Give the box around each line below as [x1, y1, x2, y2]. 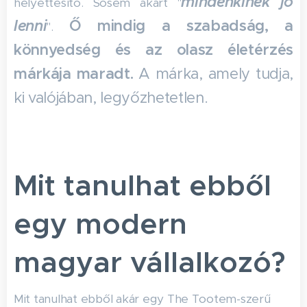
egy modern [14, 206, 187, 242]
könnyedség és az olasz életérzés [14, 40, 293, 59]
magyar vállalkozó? [14, 244, 285, 280]
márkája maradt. [14, 64, 139, 83]
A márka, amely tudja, [138, 64, 293, 83]
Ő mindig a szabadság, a [69, 16, 293, 35]
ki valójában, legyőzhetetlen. [14, 88, 208, 107]
